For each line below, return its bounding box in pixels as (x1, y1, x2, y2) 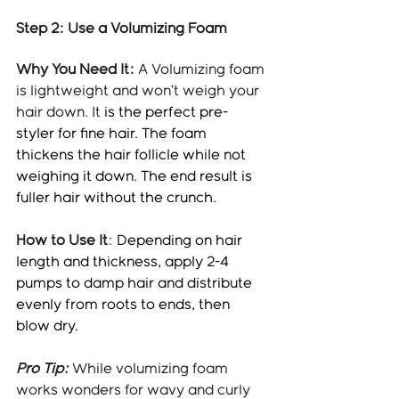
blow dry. (16, 319, 78, 333)
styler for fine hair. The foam (16, 126, 210, 141)
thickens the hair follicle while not (16, 148, 249, 162)
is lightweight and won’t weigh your (16, 84, 263, 98)
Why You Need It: (16, 62, 134, 77)
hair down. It (16, 105, 104, 119)
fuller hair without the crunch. (16, 191, 216, 205)
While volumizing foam (69, 362, 232, 376)
